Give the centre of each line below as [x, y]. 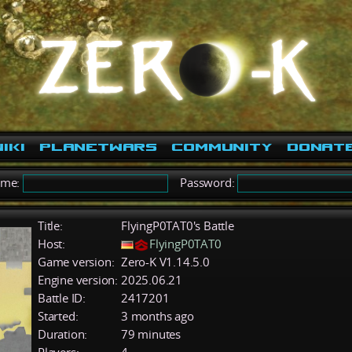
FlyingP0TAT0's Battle [178, 225]
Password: [203, 182]
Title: [50, 225]
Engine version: [78, 280]
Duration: [63, 334]
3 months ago [158, 316]
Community [222, 147]
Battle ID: [62, 298]
